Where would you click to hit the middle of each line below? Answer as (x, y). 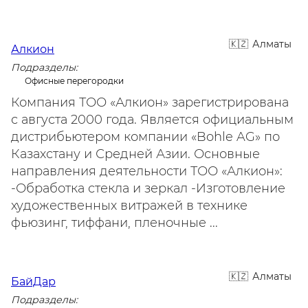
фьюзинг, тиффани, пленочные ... (114, 223)
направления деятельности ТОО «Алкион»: (147, 171)
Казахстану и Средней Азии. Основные (135, 154)
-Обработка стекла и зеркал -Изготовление (148, 188)
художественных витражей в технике (129, 206)
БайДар (33, 282)
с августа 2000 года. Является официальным (152, 120)
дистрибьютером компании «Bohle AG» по (145, 137)
